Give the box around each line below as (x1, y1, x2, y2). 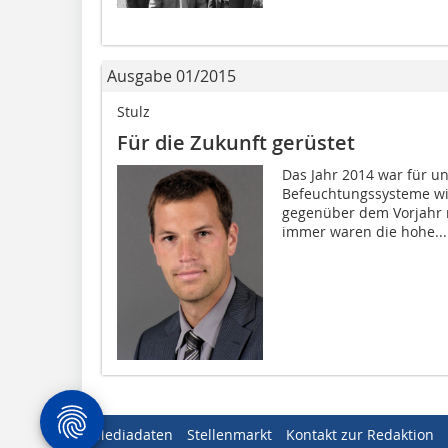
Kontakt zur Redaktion (286, 425, 434, 445)
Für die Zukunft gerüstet (117, 129, 355, 156)
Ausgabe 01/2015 (107, 65, 236, 87)
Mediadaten (92, 425, 173, 445)
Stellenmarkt (187, 425, 272, 445)
